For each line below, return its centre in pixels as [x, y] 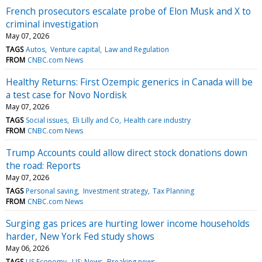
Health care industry [157, 120]
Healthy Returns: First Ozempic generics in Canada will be [129, 82]
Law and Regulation [137, 49]
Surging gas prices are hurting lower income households [128, 223]
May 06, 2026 [27, 248]
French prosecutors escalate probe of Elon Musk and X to [128, 11]
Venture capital [75, 49]
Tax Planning [173, 191]
